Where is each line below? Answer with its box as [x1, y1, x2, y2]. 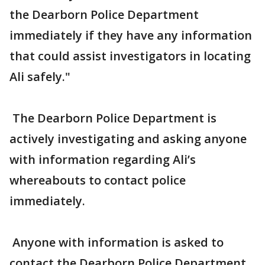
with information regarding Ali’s [9, 151, 196, 168]
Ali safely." [9, 69, 70, 85]
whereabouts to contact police [9, 172, 186, 189]
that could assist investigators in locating [9, 48, 251, 64]
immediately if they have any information [9, 27, 252, 44]
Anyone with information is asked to [9, 234, 224, 251]
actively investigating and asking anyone [9, 131, 247, 147]
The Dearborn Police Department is [9, 110, 216, 127]
